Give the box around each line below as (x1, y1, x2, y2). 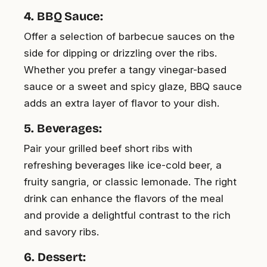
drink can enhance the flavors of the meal (24, 192, 223, 204)
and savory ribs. (24, 225, 99, 238)
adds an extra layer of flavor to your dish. (24, 97, 219, 109)
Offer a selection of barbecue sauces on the (24, 30, 235, 42)
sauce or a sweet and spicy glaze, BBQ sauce (24, 80, 242, 92)
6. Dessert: (24, 249, 86, 264)
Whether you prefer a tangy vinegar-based (24, 63, 226, 76)
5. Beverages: (24, 120, 102, 135)
